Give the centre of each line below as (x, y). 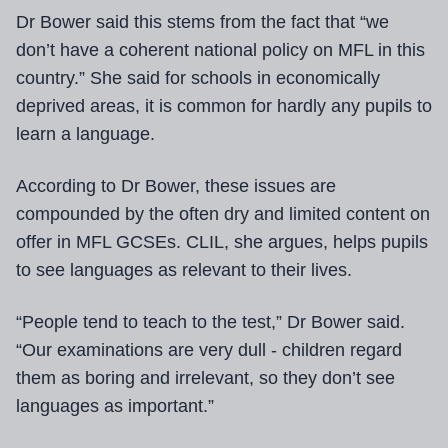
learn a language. (85, 134)
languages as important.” (115, 406)
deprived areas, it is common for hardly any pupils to (224, 106)
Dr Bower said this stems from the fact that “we (202, 22)
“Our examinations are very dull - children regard (209, 350)
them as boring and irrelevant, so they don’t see (205, 378)
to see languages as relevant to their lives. (184, 270)
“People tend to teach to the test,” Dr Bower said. (210, 322)
